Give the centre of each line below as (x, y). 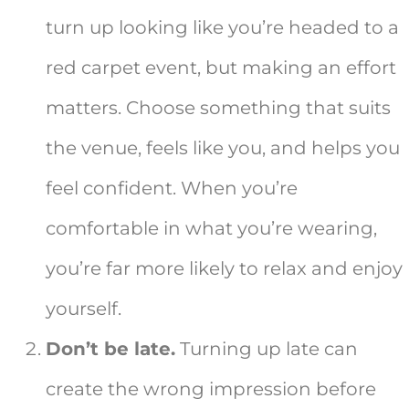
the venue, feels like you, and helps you (223, 148)
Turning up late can (267, 349)
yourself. (84, 309)
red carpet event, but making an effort (221, 68)
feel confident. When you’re (172, 189)
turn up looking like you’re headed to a (222, 28)
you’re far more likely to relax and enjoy (224, 269)
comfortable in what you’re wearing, (211, 229)
